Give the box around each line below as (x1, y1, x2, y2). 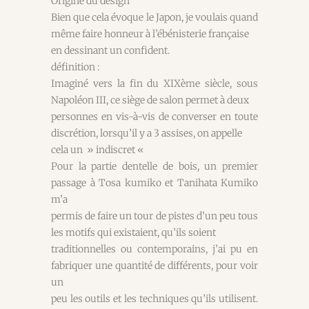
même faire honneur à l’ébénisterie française (51, 28, 249, 41)
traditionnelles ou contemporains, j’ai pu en (51, 243, 258, 256)
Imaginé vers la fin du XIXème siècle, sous (51, 77, 258, 90)
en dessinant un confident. (51, 44, 170, 57)
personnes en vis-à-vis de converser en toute (51, 110, 258, 123)
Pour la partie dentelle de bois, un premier (51, 160, 258, 173)
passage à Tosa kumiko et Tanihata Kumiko (51, 177, 258, 190)
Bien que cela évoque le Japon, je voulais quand (51, 11, 258, 24)
